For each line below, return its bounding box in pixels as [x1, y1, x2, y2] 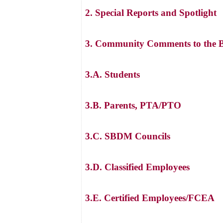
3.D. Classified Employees [85, 162, 190, 172]
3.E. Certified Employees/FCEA [85, 193, 215, 203]
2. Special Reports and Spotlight [85, 7, 217, 18]
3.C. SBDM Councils [85, 131, 170, 141]
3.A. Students [85, 69, 140, 80]
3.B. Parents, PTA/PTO [85, 100, 181, 111]
